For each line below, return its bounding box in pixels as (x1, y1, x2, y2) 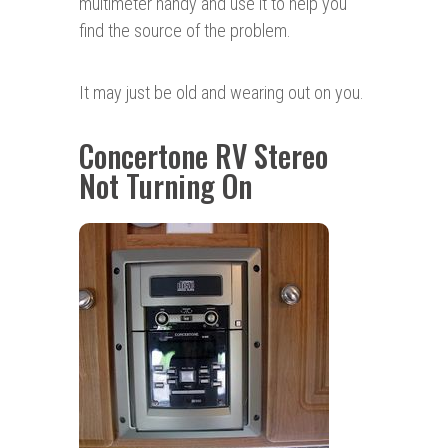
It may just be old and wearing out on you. (79, 82, 364, 104)
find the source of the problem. (79, 20, 291, 42)
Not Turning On (79, 163, 252, 209)
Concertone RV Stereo (79, 133, 328, 179)
